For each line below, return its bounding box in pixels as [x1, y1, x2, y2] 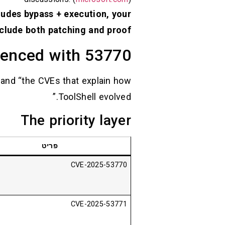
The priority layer [20, 112, 131, 129]
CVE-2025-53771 [70, 200, 127, 209]
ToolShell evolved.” [58, 91, 131, 102]
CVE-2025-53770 [70, 161, 127, 170]
